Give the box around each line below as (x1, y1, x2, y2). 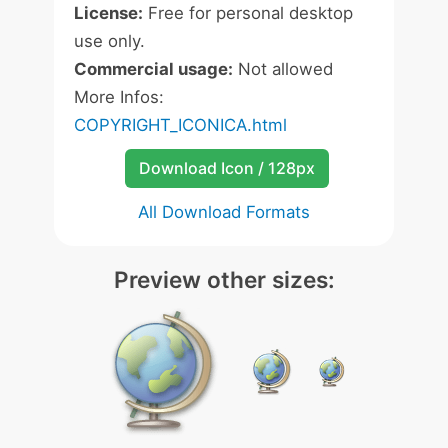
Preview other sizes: (113, 266, 335, 293)
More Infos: (74, 87, 164, 107)
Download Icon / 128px (138, 158, 315, 178)
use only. (74, 31, 145, 51)
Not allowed (233, 59, 333, 79)
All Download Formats (138, 202, 310, 222)
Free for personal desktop (143, 3, 353, 23)
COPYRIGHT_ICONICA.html (74, 115, 287, 135)
